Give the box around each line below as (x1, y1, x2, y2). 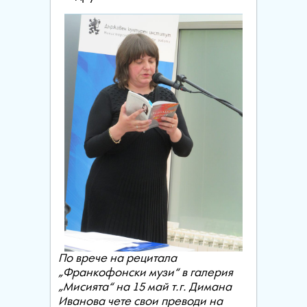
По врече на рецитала (58, 253, 177, 264)
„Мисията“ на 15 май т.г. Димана (58, 282, 232, 293)
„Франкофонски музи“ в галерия (58, 267, 233, 278)
